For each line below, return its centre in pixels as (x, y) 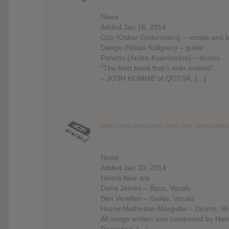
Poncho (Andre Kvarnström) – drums (160, 58)
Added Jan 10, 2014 (133, 167)
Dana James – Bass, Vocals (146, 188)
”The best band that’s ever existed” (157, 68)
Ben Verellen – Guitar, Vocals (147, 198)
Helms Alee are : (127, 178)
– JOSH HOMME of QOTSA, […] (153, 78)
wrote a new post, (141, 125)
